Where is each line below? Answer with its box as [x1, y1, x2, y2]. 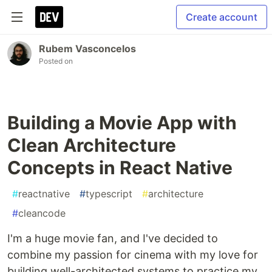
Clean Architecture [7, 134, 176, 156]
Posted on [39, 56, 73, 66]
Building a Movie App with [7, 112, 237, 134]
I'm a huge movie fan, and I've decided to [7, 232, 218, 245]
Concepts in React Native [7, 157, 233, 178]
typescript [86, 188, 132, 200]
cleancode [18, 207, 66, 219]
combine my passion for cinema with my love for [7, 248, 258, 261]
